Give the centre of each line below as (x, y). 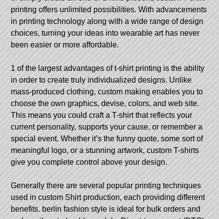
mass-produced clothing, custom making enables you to (107, 91)
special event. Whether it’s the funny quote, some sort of (107, 138)
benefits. (27, 209)
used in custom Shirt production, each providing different (108, 197)
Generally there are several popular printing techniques (106, 185)
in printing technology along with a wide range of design (107, 21)
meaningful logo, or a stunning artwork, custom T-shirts (105, 150)
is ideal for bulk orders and (154, 209)
